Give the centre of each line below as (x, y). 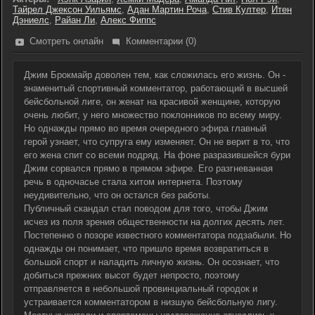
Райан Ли (75, 20)
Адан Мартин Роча (167, 9)
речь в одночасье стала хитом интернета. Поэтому (133, 182)
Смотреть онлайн (66, 41)
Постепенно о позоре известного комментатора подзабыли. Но (157, 235)
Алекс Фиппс (128, 20)
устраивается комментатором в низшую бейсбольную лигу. (151, 302)
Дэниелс (31, 20)
